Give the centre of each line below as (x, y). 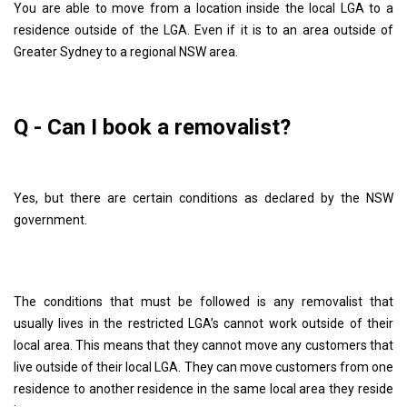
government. (52, 219)
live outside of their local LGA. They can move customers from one (203, 367)
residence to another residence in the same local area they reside (203, 388)
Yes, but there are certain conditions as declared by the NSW (203, 198)
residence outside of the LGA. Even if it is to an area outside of (203, 30)
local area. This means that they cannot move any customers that (203, 345)
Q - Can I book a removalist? (152, 127)
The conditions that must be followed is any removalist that (203, 301)
